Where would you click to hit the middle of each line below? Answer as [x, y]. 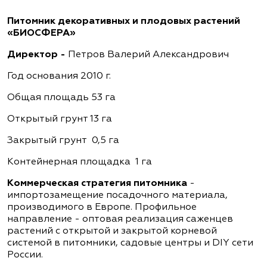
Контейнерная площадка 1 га [80, 162]
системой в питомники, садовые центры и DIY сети [130, 243]
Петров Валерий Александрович [148, 55]
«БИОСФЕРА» [41, 33]
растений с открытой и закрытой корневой [112, 231]
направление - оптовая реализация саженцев [120, 219]
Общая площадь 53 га [61, 97]
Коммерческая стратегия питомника [97, 183]
